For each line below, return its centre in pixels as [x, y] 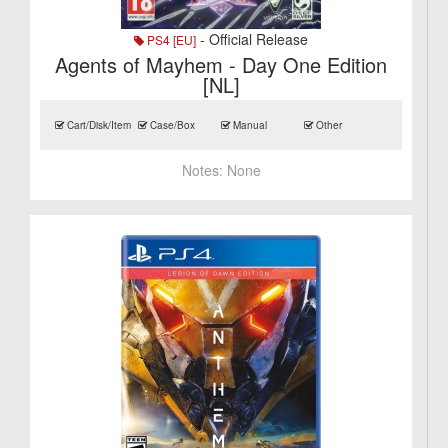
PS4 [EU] [170, 39]
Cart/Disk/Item [98, 125]
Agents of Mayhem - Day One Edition [221, 64]
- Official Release [252, 39]
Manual [249, 125]
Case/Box [171, 125]
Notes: [204, 170]
